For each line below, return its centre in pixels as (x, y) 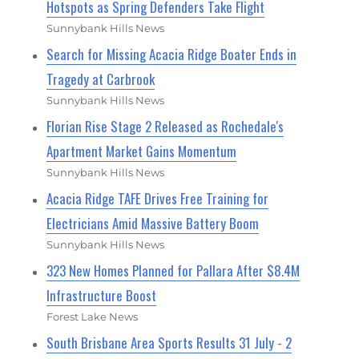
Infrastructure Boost (102, 296)
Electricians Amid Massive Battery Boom (153, 224)
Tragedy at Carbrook (101, 79)
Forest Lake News (93, 317)
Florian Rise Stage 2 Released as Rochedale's (165, 127)
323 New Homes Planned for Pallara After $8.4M (173, 271)
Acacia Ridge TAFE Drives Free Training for (158, 199)
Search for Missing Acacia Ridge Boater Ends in (172, 54)
